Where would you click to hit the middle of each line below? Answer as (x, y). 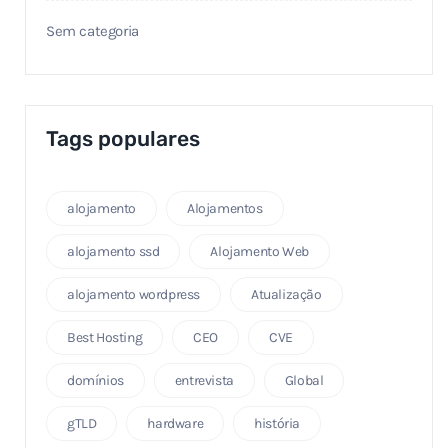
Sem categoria (92, 31)
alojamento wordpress (133, 294)
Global (304, 380)
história (277, 423)
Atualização (286, 294)
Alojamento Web (259, 251)
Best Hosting (105, 337)
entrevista (204, 380)
